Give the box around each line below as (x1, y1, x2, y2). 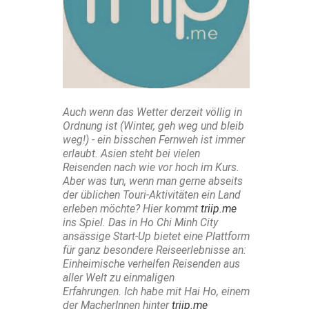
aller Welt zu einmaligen (63, 271, 175, 285)
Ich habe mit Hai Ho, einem (124, 285, 250, 299)
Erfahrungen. (63, 285, 124, 299)
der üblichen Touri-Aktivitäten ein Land (63, 188, 241, 202)
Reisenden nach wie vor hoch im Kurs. (63, 161, 239, 175)
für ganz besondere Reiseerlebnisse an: (63, 243, 246, 257)
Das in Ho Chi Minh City (108, 216, 218, 230)
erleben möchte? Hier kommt (63, 202, 201, 216)
